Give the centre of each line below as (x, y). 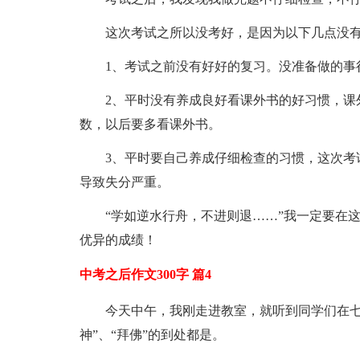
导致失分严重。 (124, 182)
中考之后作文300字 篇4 (145, 274)
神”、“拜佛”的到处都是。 (152, 335)
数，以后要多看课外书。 (150, 124)
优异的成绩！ (118, 240)
